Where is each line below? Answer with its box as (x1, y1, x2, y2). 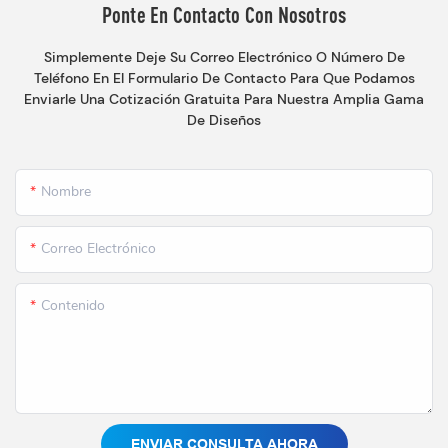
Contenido (41, 295, 105, 315)
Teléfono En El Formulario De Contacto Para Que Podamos (33, 69, 415, 88)
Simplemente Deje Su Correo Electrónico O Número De (43, 48, 405, 67)
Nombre (41, 181, 91, 201)
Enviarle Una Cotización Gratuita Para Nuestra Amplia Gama (24, 90, 424, 109)
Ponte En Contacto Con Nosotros (101, 2, 347, 28)
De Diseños (187, 111, 261, 130)
